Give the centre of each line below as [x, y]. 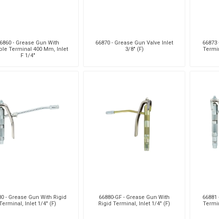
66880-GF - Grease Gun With [134, 197]
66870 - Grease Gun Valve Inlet [134, 43]
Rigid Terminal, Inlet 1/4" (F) [134, 203]
